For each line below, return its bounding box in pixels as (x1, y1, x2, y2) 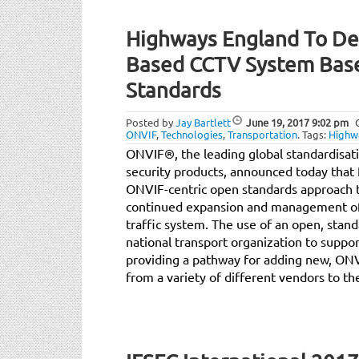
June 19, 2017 (246, 115, 309, 129)
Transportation (228, 127, 297, 141)
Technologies (161, 127, 223, 141)
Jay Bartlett (175, 115, 231, 129)
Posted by (126, 115, 175, 129)
